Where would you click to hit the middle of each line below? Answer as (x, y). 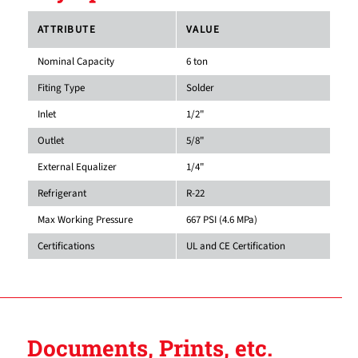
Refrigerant (62, 193)
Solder (200, 88)
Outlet (50, 140)
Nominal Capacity (76, 61)
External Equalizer (77, 167)
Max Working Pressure (85, 219)
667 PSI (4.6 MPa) (221, 219)
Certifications (66, 246)
